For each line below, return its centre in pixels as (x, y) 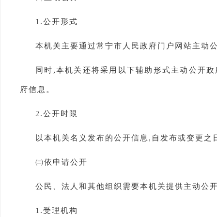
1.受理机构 (57, 210)
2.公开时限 (57, 114)
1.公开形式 (57, 22)
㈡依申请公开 (62, 162)
